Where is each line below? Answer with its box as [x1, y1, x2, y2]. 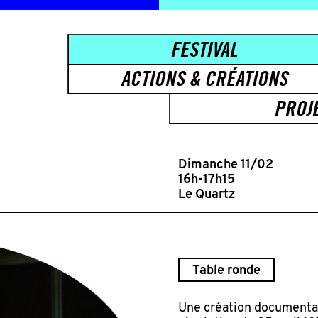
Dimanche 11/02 [177, 158, 273, 171]
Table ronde [192, 264, 261, 277]
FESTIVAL [170, 36, 238, 62]
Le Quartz [177, 188, 236, 201]
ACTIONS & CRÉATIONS [120, 66, 287, 92]
